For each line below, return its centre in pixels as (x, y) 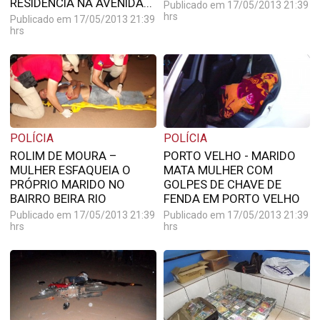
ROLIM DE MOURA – (63, 155)
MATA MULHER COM (218, 170)
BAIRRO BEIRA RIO (58, 198)
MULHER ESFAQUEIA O (70, 170)
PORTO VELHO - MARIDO (229, 155)
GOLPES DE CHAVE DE (222, 184)
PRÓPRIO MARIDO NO (67, 184)
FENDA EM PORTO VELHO (231, 198)
